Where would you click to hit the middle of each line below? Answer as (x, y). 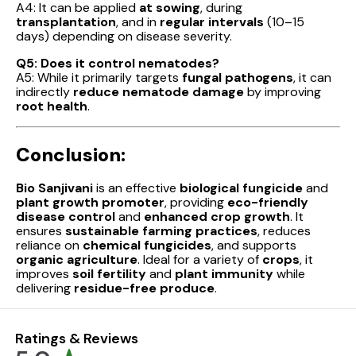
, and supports (254, 246)
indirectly (44, 92)
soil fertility (109, 274)
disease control (66, 217)
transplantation (66, 22)
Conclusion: (71, 155)
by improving (282, 92)
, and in (138, 22)
